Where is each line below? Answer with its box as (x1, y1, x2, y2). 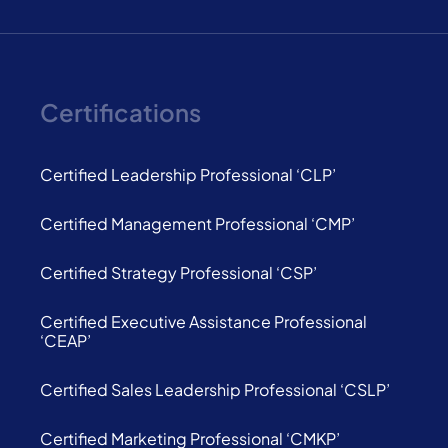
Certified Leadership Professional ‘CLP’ (39, 164, 336, 185)
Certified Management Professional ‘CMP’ (39, 213, 355, 234)
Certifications (39, 97, 201, 127)
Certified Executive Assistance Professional (39, 311, 367, 332)
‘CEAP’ (39, 330, 91, 351)
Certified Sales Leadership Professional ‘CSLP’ (39, 379, 390, 400)
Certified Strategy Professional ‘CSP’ (39, 262, 317, 283)
